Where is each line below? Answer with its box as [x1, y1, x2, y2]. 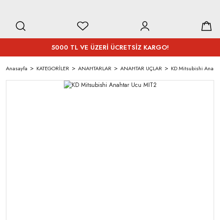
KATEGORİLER [36, 64, 69, 72]
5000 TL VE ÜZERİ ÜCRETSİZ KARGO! [51, 43, 169, 52]
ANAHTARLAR [78, 64, 111, 72]
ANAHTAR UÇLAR [120, 64, 162, 72]
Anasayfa [6, 64, 27, 72]
